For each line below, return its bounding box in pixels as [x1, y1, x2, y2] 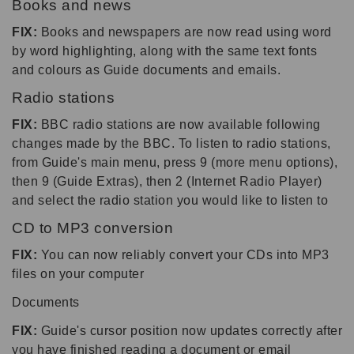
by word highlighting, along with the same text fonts [12, 43, 317, 58]
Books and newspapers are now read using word [37, 24, 332, 39]
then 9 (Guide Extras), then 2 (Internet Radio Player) [12, 174, 322, 188]
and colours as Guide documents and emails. [12, 62, 281, 77]
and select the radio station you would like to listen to [12, 193, 328, 207]
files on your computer [12, 266, 144, 281]
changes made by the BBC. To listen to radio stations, [12, 136, 331, 150]
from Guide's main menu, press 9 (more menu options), [12, 155, 337, 169]
